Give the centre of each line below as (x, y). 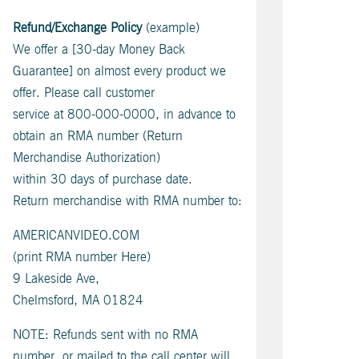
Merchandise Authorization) (87, 157)
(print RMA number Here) (82, 257)
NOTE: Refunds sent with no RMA (105, 335)
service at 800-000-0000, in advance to (124, 114)
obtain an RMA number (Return (98, 136)
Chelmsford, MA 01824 (78, 300)
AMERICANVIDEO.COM (76, 235)
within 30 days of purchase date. (103, 179)
